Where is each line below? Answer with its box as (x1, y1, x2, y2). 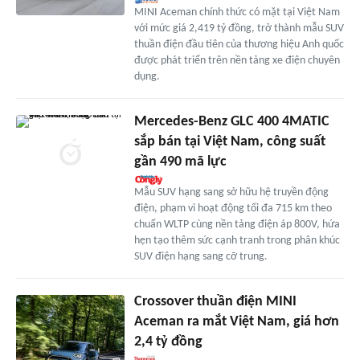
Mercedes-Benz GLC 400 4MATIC (133, 113, 329, 129)
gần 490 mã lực (133, 153, 227, 170)
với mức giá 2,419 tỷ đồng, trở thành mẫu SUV (133, 22, 344, 35)
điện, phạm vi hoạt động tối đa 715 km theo (133, 202, 332, 215)
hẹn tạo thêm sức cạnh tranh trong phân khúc (133, 234, 340, 247)
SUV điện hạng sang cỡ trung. (133, 250, 268, 263)
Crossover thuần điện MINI (133, 293, 297, 309)
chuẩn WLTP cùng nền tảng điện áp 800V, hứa (133, 218, 340, 231)
